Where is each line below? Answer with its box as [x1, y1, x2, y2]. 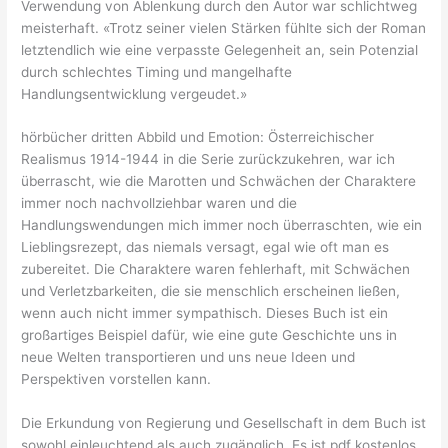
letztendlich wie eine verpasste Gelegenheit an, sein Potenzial [21, 41, 419, 58]
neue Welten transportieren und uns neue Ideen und [21, 349, 356, 366]
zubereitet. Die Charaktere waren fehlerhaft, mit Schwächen [21, 261, 411, 278]
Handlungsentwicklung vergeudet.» [21, 85, 248, 102]
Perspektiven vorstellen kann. [21, 371, 212, 388]
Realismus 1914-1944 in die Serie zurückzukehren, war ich [21, 151, 396, 168]
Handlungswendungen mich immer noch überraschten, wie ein [21, 217, 423, 234]
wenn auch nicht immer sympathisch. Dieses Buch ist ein [21, 305, 389, 322]
